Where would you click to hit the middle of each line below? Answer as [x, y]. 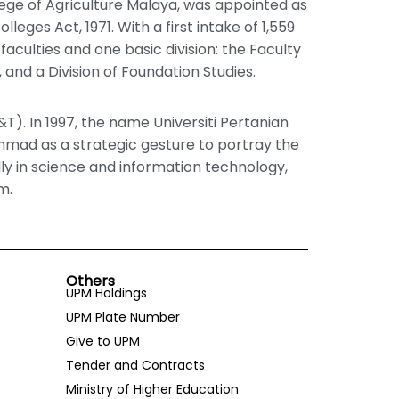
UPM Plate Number [122, 318]
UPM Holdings [106, 293]
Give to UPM [102, 342]
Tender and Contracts [135, 366]
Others [90, 281]
